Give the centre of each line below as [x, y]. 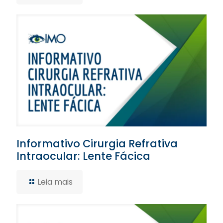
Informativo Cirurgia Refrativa [97, 143]
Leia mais [55, 182]
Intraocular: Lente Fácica [83, 156]
